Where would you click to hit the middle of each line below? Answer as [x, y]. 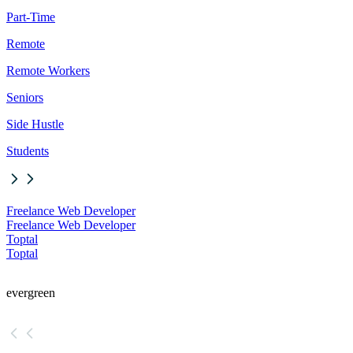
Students [28, 151]
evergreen [31, 293]
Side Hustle [35, 124]
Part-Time [31, 17]
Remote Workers [48, 71]
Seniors [25, 98]
